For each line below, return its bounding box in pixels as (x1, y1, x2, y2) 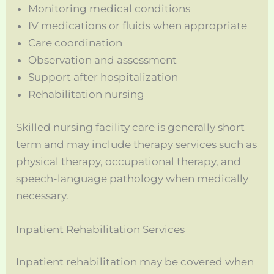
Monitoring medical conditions (28, 2, 191, 15)
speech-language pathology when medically (16, 172, 249, 185)
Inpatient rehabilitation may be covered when (16, 256, 254, 268)
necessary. (16, 189, 69, 202)
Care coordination (28, 37, 123, 50)
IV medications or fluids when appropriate (28, 20, 248, 32)
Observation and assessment (28, 54, 177, 67)
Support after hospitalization (28, 71, 179, 84)
